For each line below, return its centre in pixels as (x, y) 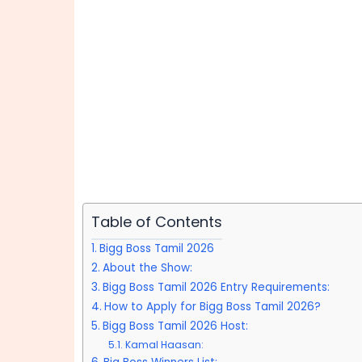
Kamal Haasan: (164, 345)
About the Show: (147, 268)
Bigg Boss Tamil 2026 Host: (175, 326)
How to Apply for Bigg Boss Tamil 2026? (212, 307)
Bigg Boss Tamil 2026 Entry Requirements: (216, 287)
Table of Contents (157, 222)
